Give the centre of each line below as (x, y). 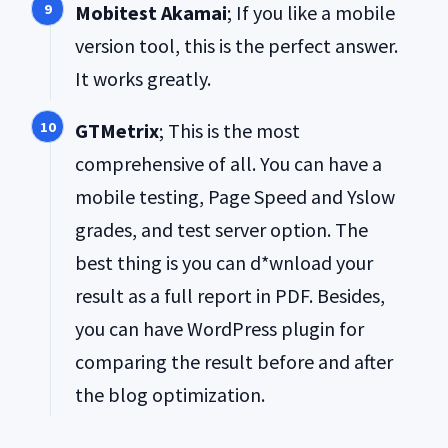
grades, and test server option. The (221, 229)
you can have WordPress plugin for (219, 328)
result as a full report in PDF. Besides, (230, 295)
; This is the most (229, 130)
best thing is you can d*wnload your (224, 262)
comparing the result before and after (234, 361)
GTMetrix (117, 130)
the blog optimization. (170, 394)
